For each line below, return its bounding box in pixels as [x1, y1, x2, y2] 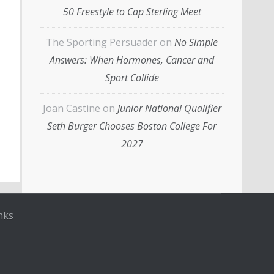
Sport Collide [105, 70, 159, 84]
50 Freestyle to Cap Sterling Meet [62, 4, 201, 18]
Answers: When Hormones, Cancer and [50, 53, 214, 67]
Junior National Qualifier [117, 101, 221, 115]
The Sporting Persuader [46, 35, 157, 49]
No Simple [174, 35, 218, 49]
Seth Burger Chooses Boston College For [47, 119, 217, 133]
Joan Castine [42, 101, 100, 115]
